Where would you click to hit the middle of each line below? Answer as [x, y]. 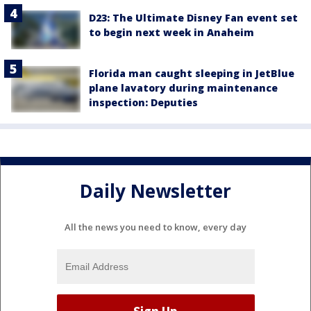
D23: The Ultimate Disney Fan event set [193, 18]
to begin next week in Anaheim [171, 33]
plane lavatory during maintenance [183, 88]
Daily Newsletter [155, 191]
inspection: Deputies [143, 103]
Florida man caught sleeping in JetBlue [192, 74]
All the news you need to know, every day [155, 227]
